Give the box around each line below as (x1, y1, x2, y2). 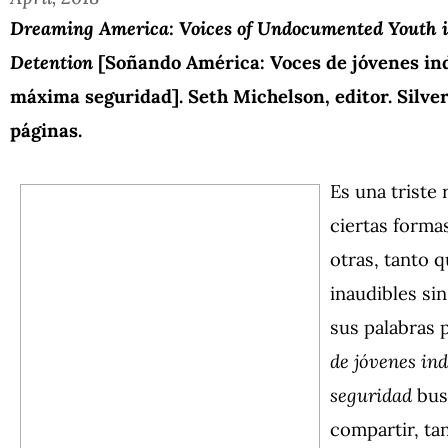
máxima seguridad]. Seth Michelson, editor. (10, 83, 392, 108)
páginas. (10, 117, 82, 142)
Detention (10, 49, 98, 74)
